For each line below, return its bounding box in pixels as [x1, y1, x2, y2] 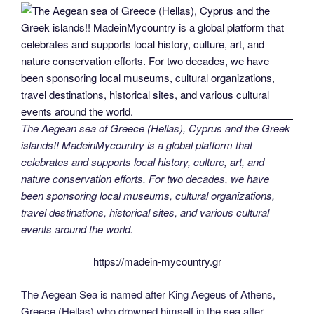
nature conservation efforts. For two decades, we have [21, 170, 269, 186]
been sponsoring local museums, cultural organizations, [21, 187, 275, 203]
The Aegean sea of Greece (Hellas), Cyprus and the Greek [21, 120, 290, 135]
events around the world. [21, 221, 133, 236]
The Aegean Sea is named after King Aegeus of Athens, [21, 286, 275, 301]
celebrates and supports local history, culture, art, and [21, 153, 264, 169]
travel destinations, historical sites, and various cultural [21, 204, 269, 219]
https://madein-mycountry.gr [93, 254, 221, 269]
